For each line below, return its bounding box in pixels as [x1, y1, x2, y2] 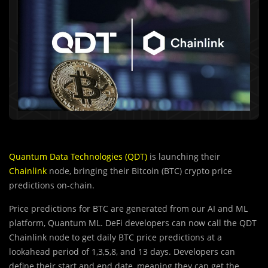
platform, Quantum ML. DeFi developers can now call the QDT [9, 217, 257, 229]
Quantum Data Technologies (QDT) [9, 151, 147, 163]
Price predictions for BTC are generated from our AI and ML [9, 203, 248, 215]
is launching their [147, 151, 220, 163]
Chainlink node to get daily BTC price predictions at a [9, 232, 222, 243]
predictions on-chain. [9, 179, 95, 191]
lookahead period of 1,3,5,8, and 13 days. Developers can [9, 246, 235, 258]
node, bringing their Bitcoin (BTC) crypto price [47, 165, 232, 177]
